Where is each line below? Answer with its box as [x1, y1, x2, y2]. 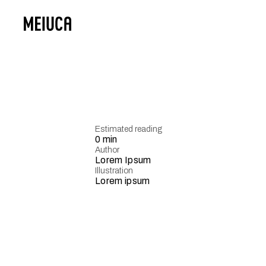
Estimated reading [95, 122, 162, 135]
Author [95, 143, 119, 156]
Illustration [95, 164, 133, 177]
